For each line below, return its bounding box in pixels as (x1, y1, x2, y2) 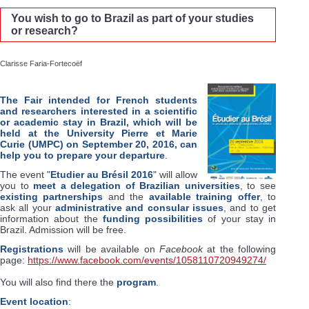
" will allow (153, 168, 197, 180)
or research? (11, 24, 78, 37)
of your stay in (203, 212, 276, 224)
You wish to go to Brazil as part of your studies (11, 12, 254, 24)
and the (103, 190, 149, 202)
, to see (239, 179, 277, 191)
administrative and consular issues (55, 201, 223, 213)
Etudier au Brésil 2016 (50, 168, 153, 180)
